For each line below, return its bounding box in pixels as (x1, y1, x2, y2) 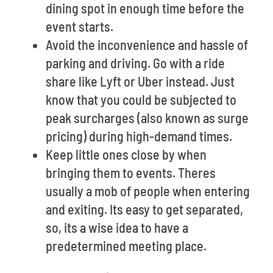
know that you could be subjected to (46, 91, 236, 107)
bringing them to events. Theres (46, 165, 216, 180)
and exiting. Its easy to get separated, (46, 201, 243, 217)
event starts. (46, 18, 113, 34)
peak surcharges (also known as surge (46, 110, 249, 126)
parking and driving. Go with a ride (46, 55, 225, 71)
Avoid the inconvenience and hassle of (46, 37, 248, 52)
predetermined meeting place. (46, 238, 207, 253)
